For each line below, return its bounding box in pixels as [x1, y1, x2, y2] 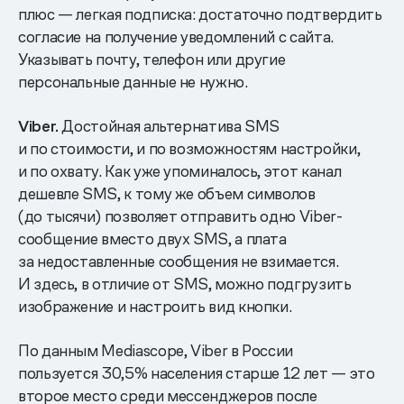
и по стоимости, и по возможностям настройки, [18, 137, 361, 159]
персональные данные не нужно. [18, 70, 248, 92]
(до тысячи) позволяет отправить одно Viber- [18, 205, 343, 226]
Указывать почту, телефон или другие [18, 48, 286, 69]
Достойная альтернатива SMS [58, 115, 280, 136]
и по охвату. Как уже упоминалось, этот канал [18, 160, 342, 181]
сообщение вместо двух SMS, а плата [18, 227, 287, 249]
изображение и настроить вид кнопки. [18, 295, 292, 317]
